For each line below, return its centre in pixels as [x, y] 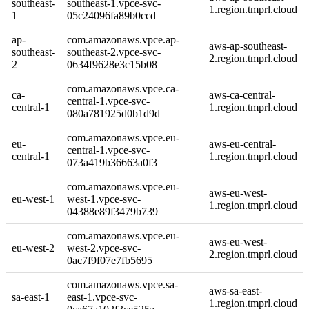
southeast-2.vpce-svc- [114, 52]
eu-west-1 [33, 199]
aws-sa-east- [236, 290]
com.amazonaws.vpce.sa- [122, 284]
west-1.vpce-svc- [104, 199]
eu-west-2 [33, 248]
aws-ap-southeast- [248, 46]
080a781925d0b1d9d [113, 113]
